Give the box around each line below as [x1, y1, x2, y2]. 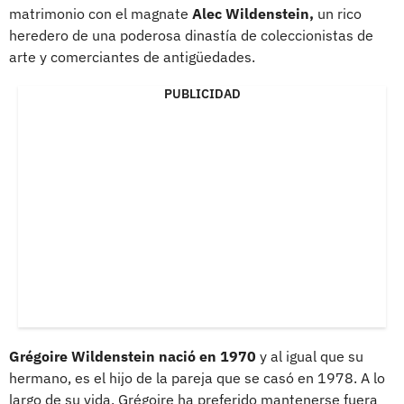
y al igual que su [256, 347, 363, 366]
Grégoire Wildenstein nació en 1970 [9, 347, 256, 366]
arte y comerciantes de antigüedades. [9, 48, 255, 67]
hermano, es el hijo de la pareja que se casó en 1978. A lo [9, 369, 385, 388]
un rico [314, 5, 362, 23]
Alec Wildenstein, [192, 5, 314, 23]
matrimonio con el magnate [9, 5, 192, 23]
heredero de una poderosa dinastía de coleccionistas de [9, 26, 373, 45]
